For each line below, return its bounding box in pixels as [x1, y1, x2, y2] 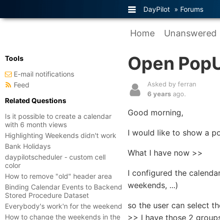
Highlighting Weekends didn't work [5, 131, 116, 139]
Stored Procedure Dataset [5, 191, 89, 199]
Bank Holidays [5, 142, 51, 150]
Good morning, [128, 108, 183, 117]
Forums [180, 5, 203, 13]
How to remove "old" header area [5, 172, 112, 180]
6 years [147, 90, 171, 98]
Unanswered [164, 28, 217, 38]
